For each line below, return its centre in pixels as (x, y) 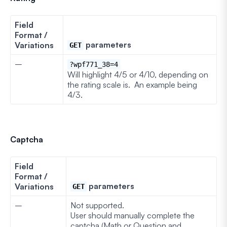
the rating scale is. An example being (132, 84)
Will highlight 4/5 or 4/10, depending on (138, 74)
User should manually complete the (133, 215)
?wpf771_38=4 (94, 64)
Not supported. (97, 205)
